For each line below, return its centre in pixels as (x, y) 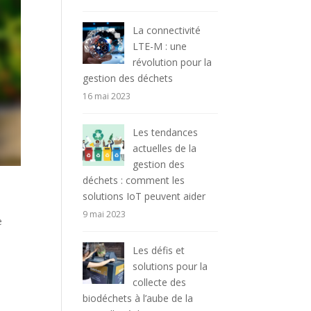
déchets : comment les (134, 180)
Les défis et (159, 250)
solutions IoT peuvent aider (144, 196)
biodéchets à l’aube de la (138, 298)
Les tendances (166, 132)
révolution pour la (173, 62)
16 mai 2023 (107, 96)
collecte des (160, 282)
